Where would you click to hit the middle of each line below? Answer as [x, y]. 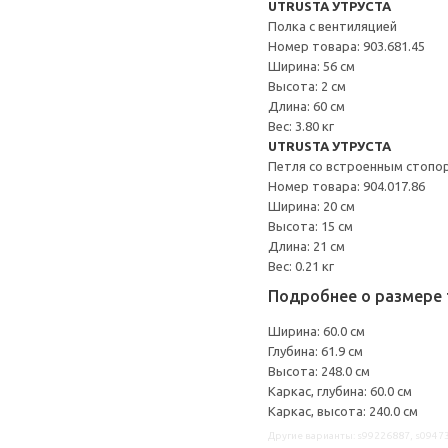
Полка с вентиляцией [332, 26]
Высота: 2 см [307, 86]
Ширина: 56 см [311, 66]
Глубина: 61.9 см [315, 351]
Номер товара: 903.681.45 [346, 46]
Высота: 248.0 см [319, 371]
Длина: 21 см [306, 246]
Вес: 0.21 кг [301, 266]
